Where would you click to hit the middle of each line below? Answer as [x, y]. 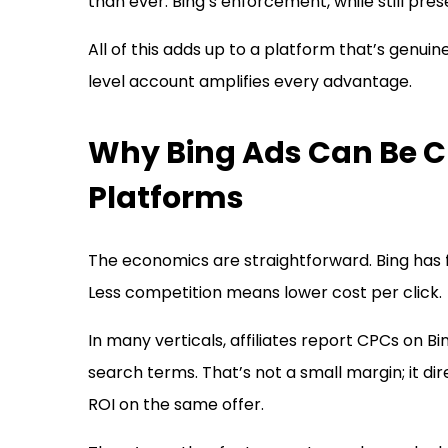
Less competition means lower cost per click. [265, 293]
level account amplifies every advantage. [250, 82]
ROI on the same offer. [176, 405]
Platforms [166, 198]
